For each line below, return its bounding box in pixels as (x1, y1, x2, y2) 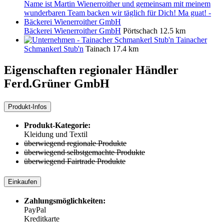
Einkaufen (8, 178, 37, 185)
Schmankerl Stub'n (24, 44, 83, 53)
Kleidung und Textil (24, 130, 87, 139)
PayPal (24, 205, 46, 214)
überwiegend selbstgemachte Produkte (24, 148, 145, 157)
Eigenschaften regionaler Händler (4, 63, 178, 76)
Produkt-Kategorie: (24, 121, 90, 130)
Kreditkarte (24, 214, 59, 223)
